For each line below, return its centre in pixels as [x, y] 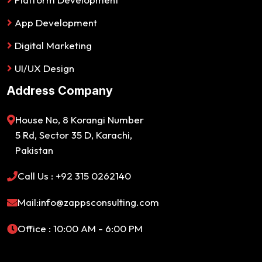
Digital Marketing [52, 46]
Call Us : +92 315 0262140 [74, 176]
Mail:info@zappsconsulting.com [88, 202]
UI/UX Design [43, 68]
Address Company [60, 91]
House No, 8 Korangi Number [80, 120]
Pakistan [34, 150]
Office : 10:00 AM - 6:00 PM [80, 229]
